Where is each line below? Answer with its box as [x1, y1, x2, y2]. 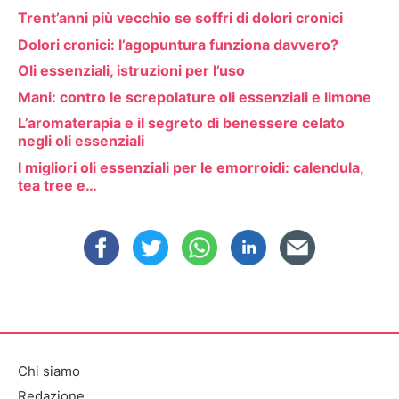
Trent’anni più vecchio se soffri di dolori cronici [18, 9, 343, 28]
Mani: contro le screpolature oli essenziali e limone [18, 87, 371, 106]
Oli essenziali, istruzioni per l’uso [18, 61, 245, 80]
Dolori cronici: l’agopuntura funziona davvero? [18, 35, 338, 53]
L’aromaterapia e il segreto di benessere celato [18, 114, 345, 133]
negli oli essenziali [18, 132, 144, 151]
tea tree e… [18, 176, 97, 195]
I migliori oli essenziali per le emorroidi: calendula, [18, 159, 363, 177]
